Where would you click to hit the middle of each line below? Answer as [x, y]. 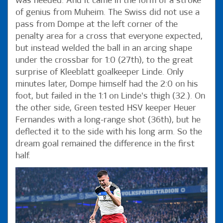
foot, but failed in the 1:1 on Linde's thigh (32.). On [110, 96]
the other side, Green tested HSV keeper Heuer [106, 108]
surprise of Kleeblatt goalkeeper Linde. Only [100, 72]
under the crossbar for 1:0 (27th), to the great [104, 60]
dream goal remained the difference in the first [105, 144]
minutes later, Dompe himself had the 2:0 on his [107, 84]
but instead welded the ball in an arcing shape [104, 48]
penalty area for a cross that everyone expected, [109, 36]
